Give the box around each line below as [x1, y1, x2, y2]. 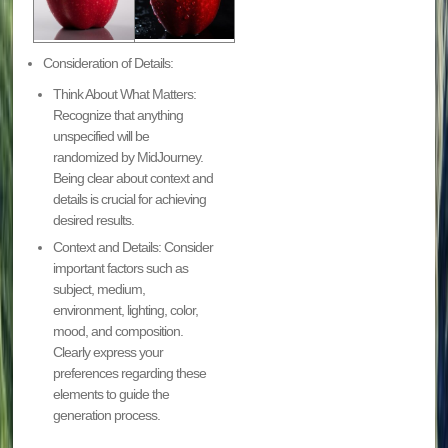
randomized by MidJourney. [53, 149, 204, 166]
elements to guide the [53, 386, 170, 403]
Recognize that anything [53, 107, 184, 124]
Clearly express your [53, 344, 164, 361]
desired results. [53, 212, 135, 229]
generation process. [53, 407, 161, 424]
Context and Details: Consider [53, 239, 214, 256]
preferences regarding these [53, 365, 207, 382]
